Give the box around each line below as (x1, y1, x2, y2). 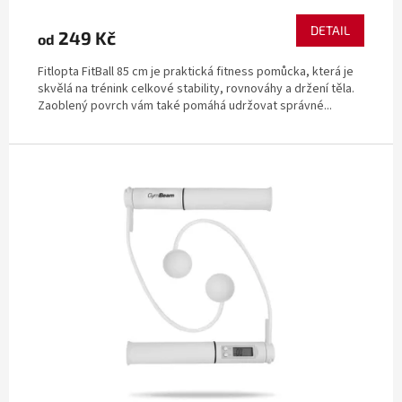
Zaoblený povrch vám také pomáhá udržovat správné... (38, 96, 332, 115)
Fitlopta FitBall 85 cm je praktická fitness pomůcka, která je (38, 62, 354, 81)
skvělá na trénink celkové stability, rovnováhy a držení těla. (38, 79, 354, 98)
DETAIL (310, 22, 350, 38)
